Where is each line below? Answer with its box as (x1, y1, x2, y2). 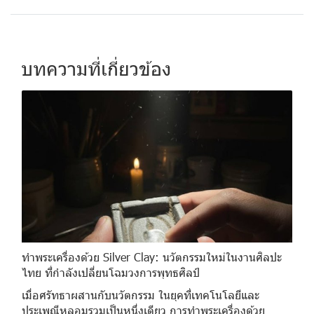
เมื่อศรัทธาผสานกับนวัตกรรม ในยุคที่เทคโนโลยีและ (22, 287, 259, 302)
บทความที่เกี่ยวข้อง (21, 56, 171, 79)
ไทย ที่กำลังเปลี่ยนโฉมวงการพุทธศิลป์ (22, 264, 200, 280)
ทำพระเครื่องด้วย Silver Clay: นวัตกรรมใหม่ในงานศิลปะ (22, 249, 282, 264)
